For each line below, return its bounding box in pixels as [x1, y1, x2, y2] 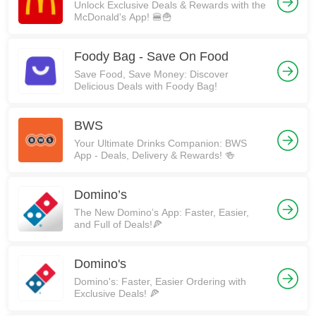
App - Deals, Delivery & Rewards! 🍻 [74, 150, 235, 161]
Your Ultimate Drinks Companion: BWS [74, 138, 247, 149]
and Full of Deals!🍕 [74, 219, 162, 230]
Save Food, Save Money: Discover [74, 68, 229, 80]
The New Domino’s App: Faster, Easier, [74, 207, 249, 218]
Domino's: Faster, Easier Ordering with [74, 276, 246, 287]
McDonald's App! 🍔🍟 [74, 11, 172, 23]
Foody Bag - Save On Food [74, 49, 229, 63]
